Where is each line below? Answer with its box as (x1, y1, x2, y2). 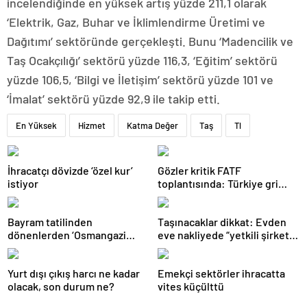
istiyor (8, 177, 38, 190)
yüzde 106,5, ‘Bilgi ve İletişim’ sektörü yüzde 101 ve (7, 72, 273, 87)
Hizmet (78, 120, 106, 131)
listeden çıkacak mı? (158, 190, 254, 203)
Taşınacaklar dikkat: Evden (158, 215, 286, 228)
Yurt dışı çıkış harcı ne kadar (8, 267, 140, 280)
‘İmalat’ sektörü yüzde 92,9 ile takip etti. (7, 91, 220, 106)
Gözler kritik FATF (158, 164, 241, 177)
